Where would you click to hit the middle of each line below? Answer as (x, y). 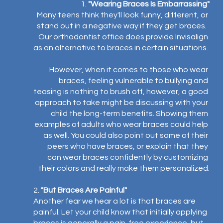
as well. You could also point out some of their (127, 135)
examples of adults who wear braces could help (122, 124)
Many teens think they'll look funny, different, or (123, 15)
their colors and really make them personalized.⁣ (124, 168)
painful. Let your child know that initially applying (121, 212)
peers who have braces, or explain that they (129, 146)
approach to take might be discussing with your (122, 103)
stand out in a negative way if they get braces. (123, 26)
